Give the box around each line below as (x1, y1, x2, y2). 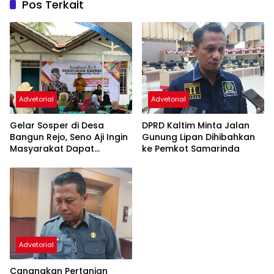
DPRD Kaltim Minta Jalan (142, 119, 250, 131)
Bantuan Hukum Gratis (10, 154, 111, 167)
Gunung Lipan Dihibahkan (142, 130, 255, 143)
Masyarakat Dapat (10, 143, 94, 155)
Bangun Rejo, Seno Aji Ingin (10, 131, 128, 144)
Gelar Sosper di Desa (10, 119, 104, 132)
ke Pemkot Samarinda (142, 142, 240, 155)
